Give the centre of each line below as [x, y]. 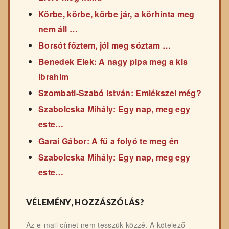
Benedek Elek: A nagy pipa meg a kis [113, 61]
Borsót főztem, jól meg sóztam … [105, 45]
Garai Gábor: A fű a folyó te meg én [109, 141]
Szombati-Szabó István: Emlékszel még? [120, 93]
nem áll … [58, 29]
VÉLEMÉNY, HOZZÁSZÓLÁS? [85, 202]
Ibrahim [54, 76]
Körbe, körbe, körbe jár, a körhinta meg [117, 14]
